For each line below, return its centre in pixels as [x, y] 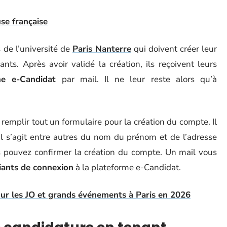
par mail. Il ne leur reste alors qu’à [137, 79]
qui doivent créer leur [174, 49]
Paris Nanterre [102, 49]
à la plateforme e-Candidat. [127, 167]
